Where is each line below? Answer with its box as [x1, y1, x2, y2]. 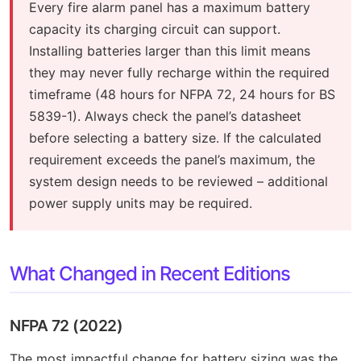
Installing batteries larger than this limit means [29, 42, 310, 59]
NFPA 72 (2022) [10, 315, 122, 335]
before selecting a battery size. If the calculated [29, 129, 322, 146]
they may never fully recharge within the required [29, 64, 330, 81]
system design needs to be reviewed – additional [29, 172, 328, 189]
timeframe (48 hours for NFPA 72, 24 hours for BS [29, 85, 335, 102]
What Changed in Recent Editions [10, 261, 290, 285]
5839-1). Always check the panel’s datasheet [29, 107, 301, 124]
